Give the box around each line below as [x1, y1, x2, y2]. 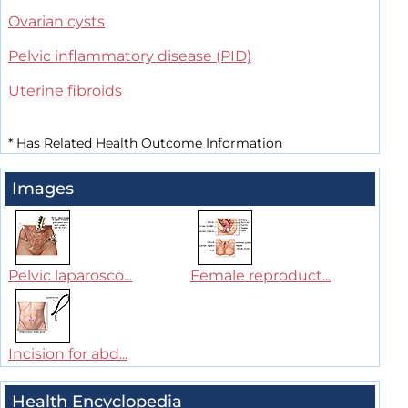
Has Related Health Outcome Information [13, 135, 282, 152]
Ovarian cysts [8, 13, 105, 31]
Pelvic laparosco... [8, 267, 132, 285]
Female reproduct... [190, 267, 331, 285]
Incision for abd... [8, 345, 127, 363]
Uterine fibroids [8, 82, 122, 100]
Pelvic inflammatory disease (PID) [8, 47, 251, 66]
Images [12, 178, 74, 199]
